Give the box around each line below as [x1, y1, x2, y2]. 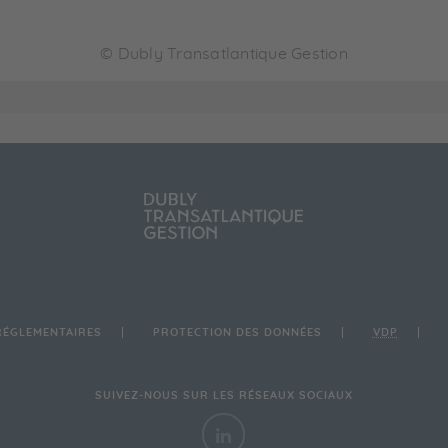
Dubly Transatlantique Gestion [117, 46, 348, 62]
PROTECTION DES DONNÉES [152, 327, 322, 338]
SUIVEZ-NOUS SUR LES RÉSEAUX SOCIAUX [94, 390, 353, 401]
